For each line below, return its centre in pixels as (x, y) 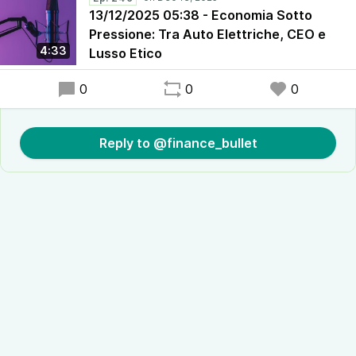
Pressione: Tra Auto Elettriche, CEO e (207, 34)
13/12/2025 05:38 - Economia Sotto (201, 15)
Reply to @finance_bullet (178, 143)
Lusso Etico (126, 53)
